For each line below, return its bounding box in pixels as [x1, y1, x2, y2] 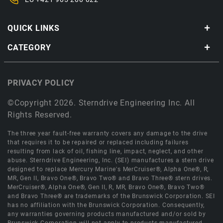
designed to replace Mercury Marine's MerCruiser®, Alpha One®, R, [7, 166, 209, 173]
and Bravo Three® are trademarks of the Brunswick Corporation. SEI [7, 193, 215, 200]
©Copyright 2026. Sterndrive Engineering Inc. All [7, 98, 195, 108]
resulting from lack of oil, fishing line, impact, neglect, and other [7, 148, 204, 155]
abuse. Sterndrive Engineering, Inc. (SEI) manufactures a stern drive [7, 157, 214, 164]
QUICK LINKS [7, 23, 60, 33]
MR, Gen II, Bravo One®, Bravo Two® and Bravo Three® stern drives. [7, 175, 213, 182]
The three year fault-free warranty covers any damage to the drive [7, 130, 208, 137]
